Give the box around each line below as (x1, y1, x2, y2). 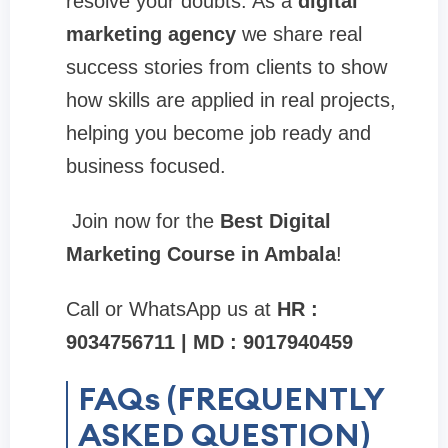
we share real (242, 22, 362, 45)
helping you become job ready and (66, 121, 371, 144)
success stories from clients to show (66, 55, 387, 78)
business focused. (66, 154, 226, 177)
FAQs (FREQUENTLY (78, 377, 385, 419)
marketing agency (66, 22, 242, 45)
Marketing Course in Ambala (66, 242, 336, 265)
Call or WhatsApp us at (66, 297, 277, 320)
